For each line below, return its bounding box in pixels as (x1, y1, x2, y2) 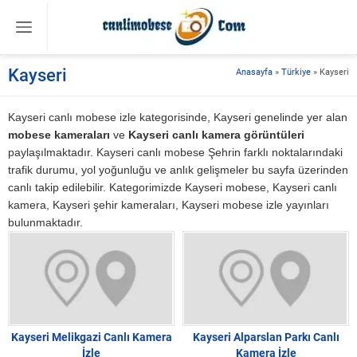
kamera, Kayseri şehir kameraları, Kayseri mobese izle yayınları (8, 198, 329, 211)
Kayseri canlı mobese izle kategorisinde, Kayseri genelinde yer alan (8, 111, 347, 124)
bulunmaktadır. (8, 216, 83, 229)
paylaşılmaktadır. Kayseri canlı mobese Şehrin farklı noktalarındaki (8, 146, 343, 159)
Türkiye (281, 65, 311, 77)
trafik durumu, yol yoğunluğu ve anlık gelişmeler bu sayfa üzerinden (8, 163, 348, 176)
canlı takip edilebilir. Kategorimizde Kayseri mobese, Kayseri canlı (8, 181, 337, 194)
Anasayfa (236, 65, 273, 77)
